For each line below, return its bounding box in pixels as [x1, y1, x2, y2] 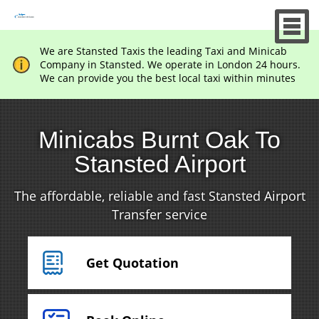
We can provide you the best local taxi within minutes [39, 71, 296, 85]
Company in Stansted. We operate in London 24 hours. [39, 58, 300, 71]
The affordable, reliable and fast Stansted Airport [14, 187, 305, 204]
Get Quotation [85, 254, 179, 271]
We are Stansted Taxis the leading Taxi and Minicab [39, 44, 287, 58]
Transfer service [112, 206, 207, 223]
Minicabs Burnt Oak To [38, 126, 281, 153]
